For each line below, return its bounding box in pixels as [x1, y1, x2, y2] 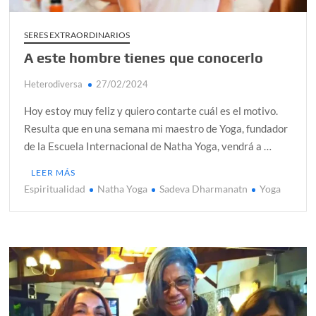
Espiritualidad [24, 182, 86, 195]
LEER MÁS [31, 166, 76, 178]
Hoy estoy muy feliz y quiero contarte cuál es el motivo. [24, 104, 281, 117]
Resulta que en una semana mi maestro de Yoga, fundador [24, 121, 288, 135]
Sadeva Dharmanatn [159, 182, 248, 195]
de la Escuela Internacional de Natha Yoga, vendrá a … [24, 139, 272, 152]
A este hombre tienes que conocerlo [24, 49, 264, 66]
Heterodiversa [24, 78, 83, 90]
